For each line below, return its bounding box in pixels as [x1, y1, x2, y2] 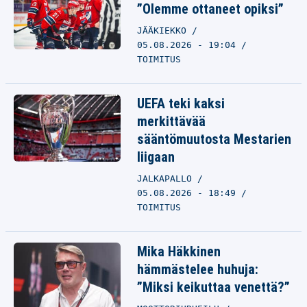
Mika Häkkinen [137, 243, 221, 260]
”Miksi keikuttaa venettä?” [137, 279, 290, 295]
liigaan [137, 149, 175, 165]
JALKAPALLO [137, 173, 197, 184]
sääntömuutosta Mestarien [137, 131, 291, 147]
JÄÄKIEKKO [137, 25, 192, 36]
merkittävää [137, 113, 206, 130]
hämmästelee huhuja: [137, 261, 258, 278]
